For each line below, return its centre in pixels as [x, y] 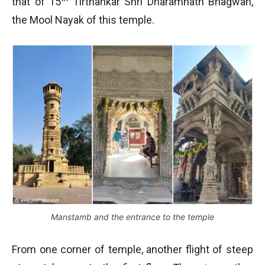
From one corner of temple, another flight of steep [132, 249]
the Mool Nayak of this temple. [83, 20]
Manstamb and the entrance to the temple [132, 216]
